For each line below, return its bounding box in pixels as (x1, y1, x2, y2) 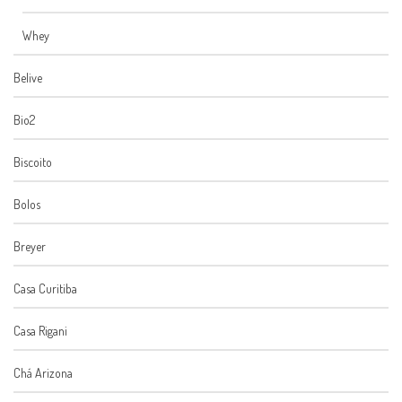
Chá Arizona (13, 365, 73, 381)
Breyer (13, 239, 46, 255)
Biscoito (13, 154, 52, 170)
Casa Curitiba (13, 281, 77, 297)
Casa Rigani (13, 323, 67, 339)
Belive (13, 70, 42, 86)
